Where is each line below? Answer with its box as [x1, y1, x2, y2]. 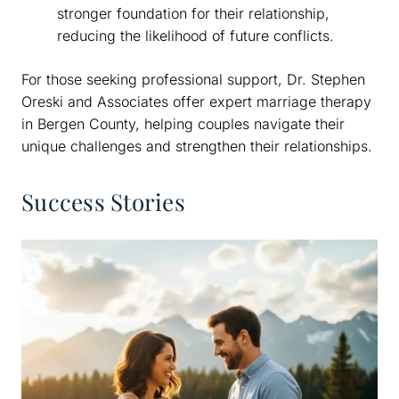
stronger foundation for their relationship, [57, 4, 330, 22]
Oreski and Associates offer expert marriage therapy [21, 92, 371, 110]
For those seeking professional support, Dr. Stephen [21, 69, 365, 88]
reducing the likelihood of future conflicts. [57, 26, 334, 45]
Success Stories [21, 185, 185, 217]
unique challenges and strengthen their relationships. [21, 136, 372, 155]
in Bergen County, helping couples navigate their [21, 114, 345, 133]
